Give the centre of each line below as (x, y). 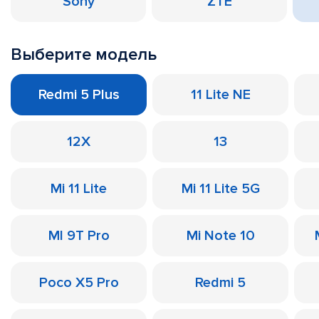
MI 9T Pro (79, 236)
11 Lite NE (220, 95)
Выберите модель (84, 54)
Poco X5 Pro (79, 283)
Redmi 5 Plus (79, 95)
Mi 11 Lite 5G (220, 189)
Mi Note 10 (220, 236)
